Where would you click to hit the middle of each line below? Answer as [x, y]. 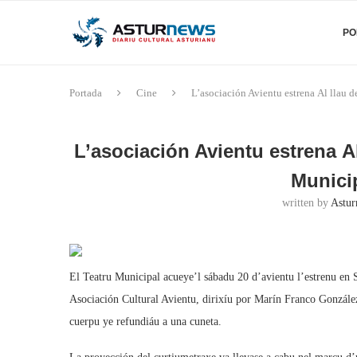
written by [307, 203]
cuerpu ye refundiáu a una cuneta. [145, 322]
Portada [86, 93]
